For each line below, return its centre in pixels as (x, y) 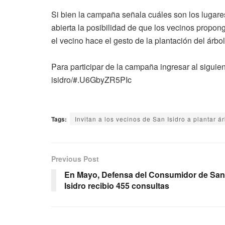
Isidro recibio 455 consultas (117, 185)
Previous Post (75, 158)
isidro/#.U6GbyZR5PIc (91, 79)
